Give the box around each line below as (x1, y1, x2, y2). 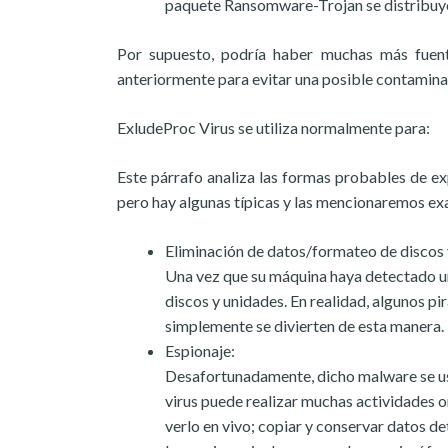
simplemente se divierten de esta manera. (165, 316, 444, 335)
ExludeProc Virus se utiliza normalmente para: (117, 118, 430, 137)
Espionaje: (165, 341, 235, 360)
